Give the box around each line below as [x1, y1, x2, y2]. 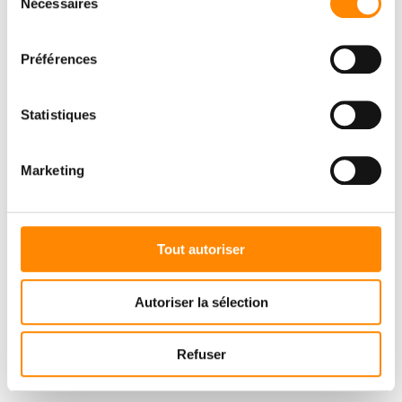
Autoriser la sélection [134, 293, 268, 310]
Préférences [21, 51, 98, 67]
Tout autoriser [157, 241, 245, 258]
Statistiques [21, 107, 97, 123]
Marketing [21, 162, 84, 179]
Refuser [176, 346, 226, 363]
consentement [6, 21, 92, 37]
